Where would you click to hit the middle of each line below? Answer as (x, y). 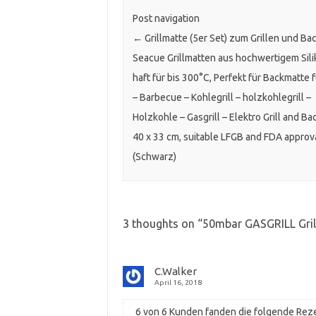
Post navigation (166, 19)
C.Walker (175, 272)
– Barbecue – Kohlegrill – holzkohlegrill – (221, 98)
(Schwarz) (154, 157)
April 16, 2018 (178, 283)
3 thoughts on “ (162, 224)
